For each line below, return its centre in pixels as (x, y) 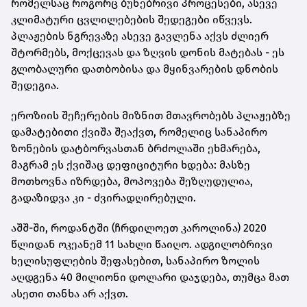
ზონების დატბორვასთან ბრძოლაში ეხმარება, (136, 148)
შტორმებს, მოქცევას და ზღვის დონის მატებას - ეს (148, 52)
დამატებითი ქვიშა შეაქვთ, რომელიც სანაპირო (139, 132)
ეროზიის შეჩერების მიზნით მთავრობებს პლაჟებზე (151, 115)
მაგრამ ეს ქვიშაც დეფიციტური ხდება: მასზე (131, 164)
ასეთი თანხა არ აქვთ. (70, 293)
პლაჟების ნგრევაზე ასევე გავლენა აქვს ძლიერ (140, 36)
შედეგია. (35, 85)
